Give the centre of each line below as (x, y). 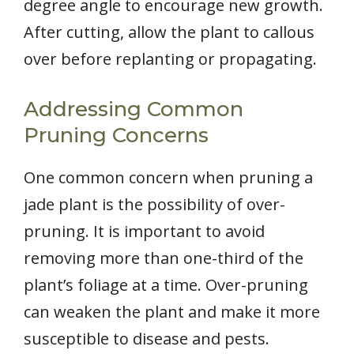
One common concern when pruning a (168, 178)
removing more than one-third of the (164, 258)
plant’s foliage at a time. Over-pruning (166, 285)
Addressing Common (134, 109)
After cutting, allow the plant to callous (169, 32)
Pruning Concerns (116, 136)
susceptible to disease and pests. (147, 339)
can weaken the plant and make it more (172, 312)
